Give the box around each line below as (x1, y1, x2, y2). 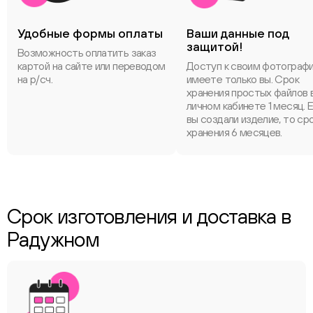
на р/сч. (17, 73, 52, 85)
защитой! (187, 39, 242, 54)
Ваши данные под (187, 26, 289, 41)
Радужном (7, 227, 100, 251)
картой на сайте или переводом (17, 59, 166, 72)
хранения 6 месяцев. (187, 126, 282, 138)
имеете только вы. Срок (187, 73, 299, 85)
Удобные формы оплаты (17, 26, 163, 41)
